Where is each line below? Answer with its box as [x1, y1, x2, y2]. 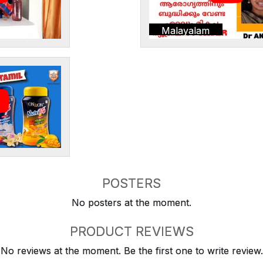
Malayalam [161, 24, 210, 36]
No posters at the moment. [72, 197, 191, 209]
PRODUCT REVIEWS [69, 224, 194, 240]
